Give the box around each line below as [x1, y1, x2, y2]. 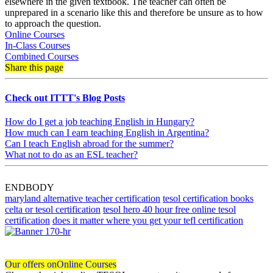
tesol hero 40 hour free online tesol [103, 204, 236, 214]
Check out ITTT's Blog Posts [5, 92, 125, 103]
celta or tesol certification [5, 204, 101, 214]
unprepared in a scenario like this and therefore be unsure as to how [5, 7, 263, 18]
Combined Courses [5, 51, 79, 62]
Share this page [5, 62, 63, 73]
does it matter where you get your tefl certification [52, 215, 243, 225]
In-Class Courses [5, 40, 70, 51]
